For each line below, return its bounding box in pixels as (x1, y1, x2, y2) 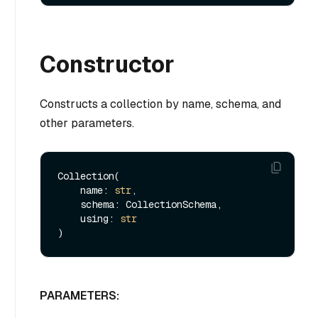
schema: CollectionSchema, (57, 197, 80, 211)
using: (80, 212, 120, 225)
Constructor (40, 50, 175, 79)
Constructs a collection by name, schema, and (40, 97, 281, 112)
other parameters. (40, 116, 134, 131)
